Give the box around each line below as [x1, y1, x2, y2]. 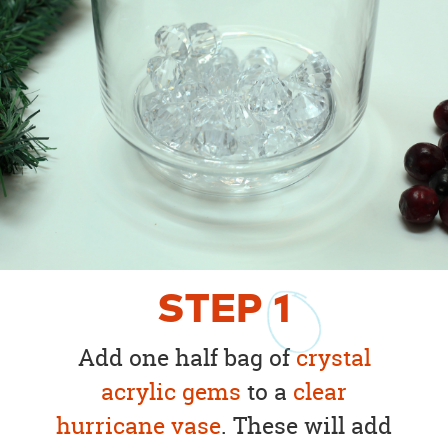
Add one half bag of [77, 342, 296, 374]
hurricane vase [56, 410, 221, 442]
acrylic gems [101, 376, 241, 408]
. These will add [221, 410, 392, 442]
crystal [295, 342, 371, 374]
